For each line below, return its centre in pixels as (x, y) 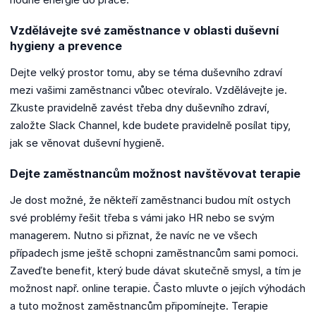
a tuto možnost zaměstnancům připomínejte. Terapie (139, 305)
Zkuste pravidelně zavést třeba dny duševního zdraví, (140, 107)
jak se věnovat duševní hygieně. (88, 142)
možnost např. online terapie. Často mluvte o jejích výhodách (158, 288)
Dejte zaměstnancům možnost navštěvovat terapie (156, 173)
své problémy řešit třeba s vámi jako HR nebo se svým (142, 217)
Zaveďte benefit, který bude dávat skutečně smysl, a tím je (156, 270)
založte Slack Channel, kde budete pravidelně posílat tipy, (150, 125)
